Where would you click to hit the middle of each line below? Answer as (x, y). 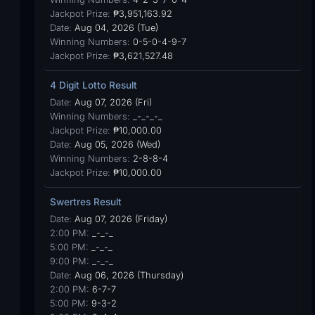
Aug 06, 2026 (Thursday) (127, 275)
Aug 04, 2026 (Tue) (115, 28)
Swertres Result (85, 202)
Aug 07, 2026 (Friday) (119, 219)
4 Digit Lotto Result (93, 85)
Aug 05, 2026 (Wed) (116, 144)
